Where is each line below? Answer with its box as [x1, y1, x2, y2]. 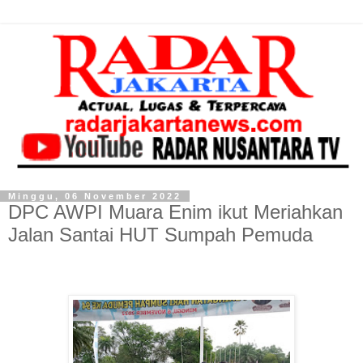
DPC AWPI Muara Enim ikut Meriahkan [8, 201, 343, 224]
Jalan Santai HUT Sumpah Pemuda [8, 224, 313, 246]
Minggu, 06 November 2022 [8, 191, 181, 202]
